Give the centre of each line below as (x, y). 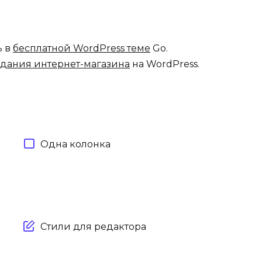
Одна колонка (75, 144)
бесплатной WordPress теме (82, 48)
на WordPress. (165, 64)
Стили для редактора (93, 226)
